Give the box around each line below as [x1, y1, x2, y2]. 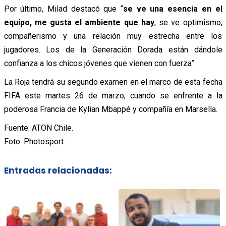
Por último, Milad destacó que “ [4, 4, 123, 14]
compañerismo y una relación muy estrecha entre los [4, 31, 222, 41]
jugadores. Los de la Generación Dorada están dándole [4, 44, 222, 54]
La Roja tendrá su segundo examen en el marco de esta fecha [4, 77, 222, 87]
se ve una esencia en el [123, 4, 222, 14]
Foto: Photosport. [4, 136, 65, 146]
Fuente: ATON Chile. [4, 123, 73, 133]
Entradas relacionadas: [4, 164, 112, 177]
